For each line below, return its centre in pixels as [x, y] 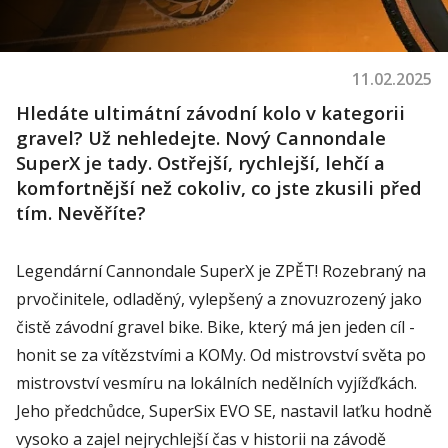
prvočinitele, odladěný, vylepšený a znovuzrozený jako [219, 299]
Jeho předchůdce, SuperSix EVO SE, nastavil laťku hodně [224, 411]
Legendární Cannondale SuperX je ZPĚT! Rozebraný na [221, 271]
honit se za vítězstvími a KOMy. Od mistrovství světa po [221, 355]
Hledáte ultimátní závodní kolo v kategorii [210, 112]
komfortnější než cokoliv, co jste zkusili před [219, 187]
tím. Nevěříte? [81, 212]
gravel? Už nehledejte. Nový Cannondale [201, 137]
